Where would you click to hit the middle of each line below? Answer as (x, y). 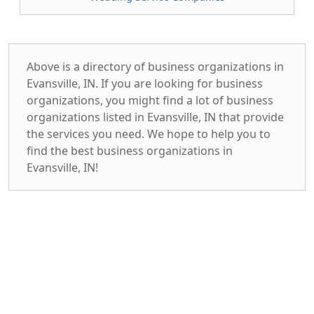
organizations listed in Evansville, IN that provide (155, 117)
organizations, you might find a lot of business (150, 100)
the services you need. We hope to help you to (149, 134)
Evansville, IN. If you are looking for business (145, 83)
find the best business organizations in (130, 151)
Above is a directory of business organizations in (155, 67)
